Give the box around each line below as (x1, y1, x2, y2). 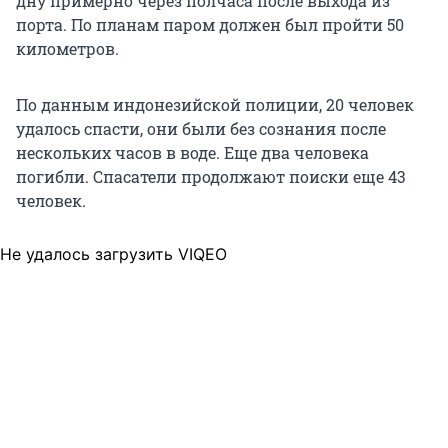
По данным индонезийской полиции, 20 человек (16, 94, 414, 116)
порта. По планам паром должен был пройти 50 (16, 14, 404, 36)
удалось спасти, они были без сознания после (16, 118, 386, 140)
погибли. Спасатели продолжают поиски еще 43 (16, 166, 406, 188)
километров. (16, 38, 119, 60)
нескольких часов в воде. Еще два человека (16, 142, 369, 164)
